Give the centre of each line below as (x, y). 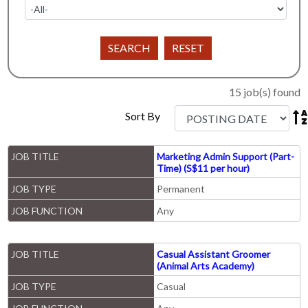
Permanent (181, 189)
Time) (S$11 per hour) (203, 168)
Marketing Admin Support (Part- (225, 157)
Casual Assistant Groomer (213, 254)
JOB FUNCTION (47, 211)
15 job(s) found (265, 92)
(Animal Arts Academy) (206, 266)
